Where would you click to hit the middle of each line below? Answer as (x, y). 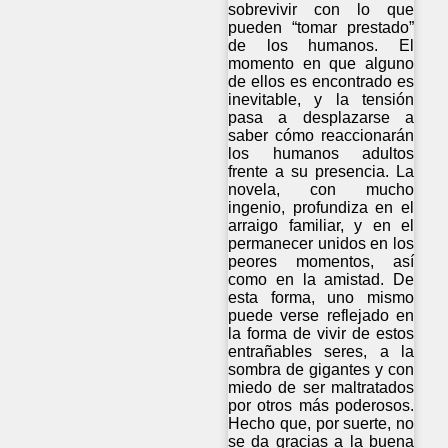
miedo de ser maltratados (321, 387)
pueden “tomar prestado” (321, 27)
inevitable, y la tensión (321, 99)
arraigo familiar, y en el (321, 225)
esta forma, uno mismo (321, 297)
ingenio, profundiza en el (321, 207)
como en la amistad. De (321, 279)
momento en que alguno (321, 63)
